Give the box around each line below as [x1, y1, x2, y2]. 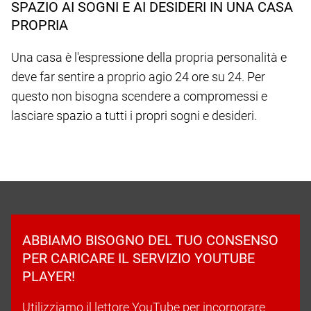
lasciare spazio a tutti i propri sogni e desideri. [11, 108, 257, 123]
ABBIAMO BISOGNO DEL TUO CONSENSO [22, 231, 278, 249]
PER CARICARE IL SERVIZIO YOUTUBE [22, 249, 255, 267]
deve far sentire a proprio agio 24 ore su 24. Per [11, 69, 265, 84]
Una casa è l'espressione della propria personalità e [11, 49, 287, 65]
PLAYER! [22, 267, 75, 285]
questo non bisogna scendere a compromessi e [11, 88, 267, 103]
